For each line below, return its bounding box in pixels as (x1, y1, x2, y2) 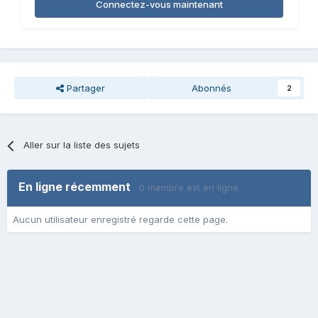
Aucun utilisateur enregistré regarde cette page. (13, 214, 228, 226)
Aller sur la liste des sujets (23, 139, 141, 151)
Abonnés (191, 82, 231, 94)
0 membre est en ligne (139, 182, 238, 194)
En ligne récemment (18, 180, 139, 194)
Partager (64, 82, 106, 94)
